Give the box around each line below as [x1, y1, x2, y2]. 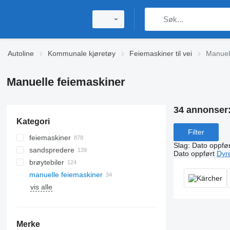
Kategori [16, 117, 50, 126]
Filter [187, 128, 204, 137]
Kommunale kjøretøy [48, 49, 116, 57]
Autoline [8, 49, 34, 57]
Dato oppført [173, 149, 215, 158]
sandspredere [29, 146, 74, 154]
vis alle [30, 183, 52, 191]
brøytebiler [29, 158, 64, 166]
